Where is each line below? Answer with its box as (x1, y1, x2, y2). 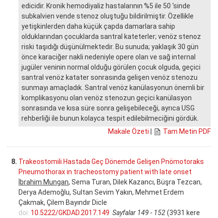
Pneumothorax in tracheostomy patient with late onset (18, 167, 192, 176)
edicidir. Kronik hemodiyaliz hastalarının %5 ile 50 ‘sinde (21, 1, 190, 10)
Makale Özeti (108, 127, 149, 135)
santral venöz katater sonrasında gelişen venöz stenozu (21, 73, 198, 81)
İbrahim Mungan (18, 178, 69, 186)
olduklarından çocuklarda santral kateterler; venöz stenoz (21, 32, 201, 40)
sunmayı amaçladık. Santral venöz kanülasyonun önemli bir (21, 83, 204, 91)
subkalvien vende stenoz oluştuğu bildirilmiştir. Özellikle (21, 12, 194, 20)
